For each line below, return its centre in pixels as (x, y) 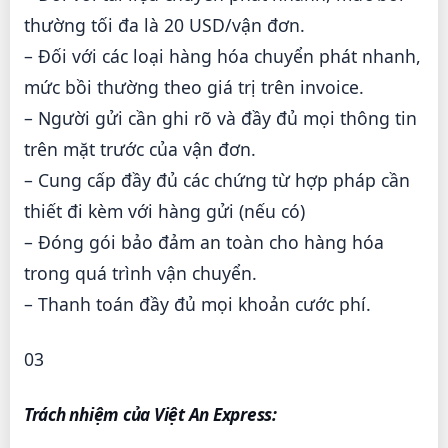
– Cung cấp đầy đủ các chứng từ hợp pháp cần (217, 180)
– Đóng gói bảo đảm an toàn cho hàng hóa (204, 242)
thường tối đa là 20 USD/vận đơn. (164, 25)
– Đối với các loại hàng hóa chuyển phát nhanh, (222, 56)
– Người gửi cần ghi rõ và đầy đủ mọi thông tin (220, 118)
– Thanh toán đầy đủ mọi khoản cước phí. (197, 304)
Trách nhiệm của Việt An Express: (150, 415)
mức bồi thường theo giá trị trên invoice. (194, 87)
